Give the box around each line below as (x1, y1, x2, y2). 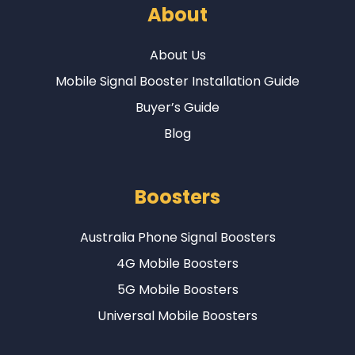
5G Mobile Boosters (116, 280, 239, 299)
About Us (149, 45, 206, 64)
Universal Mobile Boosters (97, 306, 258, 325)
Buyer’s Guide (136, 97, 219, 116)
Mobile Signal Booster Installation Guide (55, 71, 300, 90)
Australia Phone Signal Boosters (79, 227, 276, 246)
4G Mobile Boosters (116, 254, 239, 273)
